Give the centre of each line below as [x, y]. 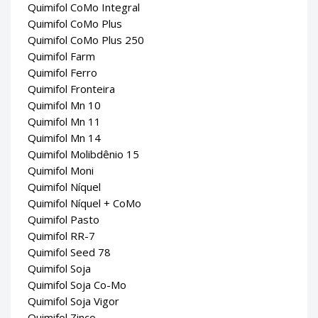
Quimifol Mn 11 [64, 121]
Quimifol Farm [61, 56]
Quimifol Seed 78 [69, 252]
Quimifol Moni [61, 170]
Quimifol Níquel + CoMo [84, 203]
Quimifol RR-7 [61, 235]
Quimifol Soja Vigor [73, 301]
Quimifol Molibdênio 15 [83, 154]
